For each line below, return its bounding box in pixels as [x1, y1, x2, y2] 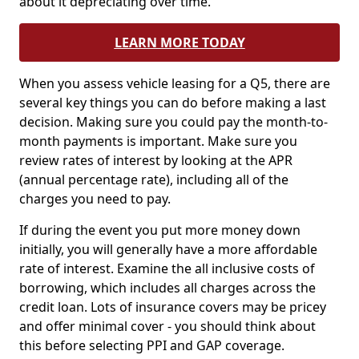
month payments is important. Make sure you [19, 132, 297, 150]
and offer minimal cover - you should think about [19, 317, 316, 335]
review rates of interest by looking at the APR [19, 151, 292, 169]
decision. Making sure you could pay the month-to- [19, 113, 328, 131]
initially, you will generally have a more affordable [19, 240, 317, 258]
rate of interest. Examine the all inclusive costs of [19, 260, 315, 277]
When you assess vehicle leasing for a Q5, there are [19, 75, 330, 92]
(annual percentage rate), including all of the [19, 171, 288, 188]
